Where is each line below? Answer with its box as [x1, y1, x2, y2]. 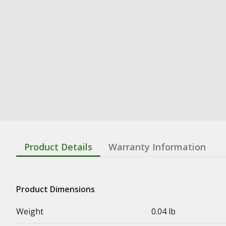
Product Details [24, 140, 92, 153]
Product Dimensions [16, 183, 95, 195]
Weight [16, 205, 43, 217]
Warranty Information [108, 140, 206, 153]
